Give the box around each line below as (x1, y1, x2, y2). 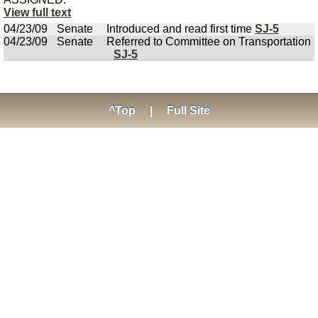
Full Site (166, 104, 210, 116)
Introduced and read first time (106, 23, 255, 35)
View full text (4, 6, 71, 18)
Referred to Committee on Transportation (106, 35, 311, 48)
